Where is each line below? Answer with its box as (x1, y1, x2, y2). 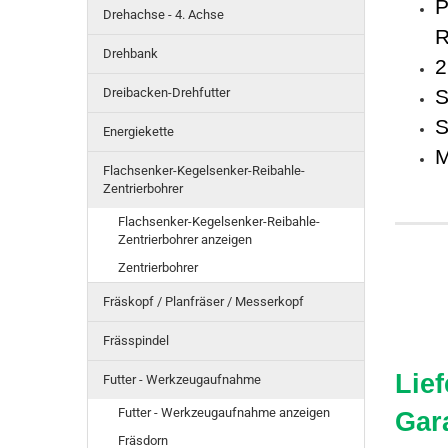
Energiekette (103, 124, 174, 139)
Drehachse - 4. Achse (103, 7, 224, 22)
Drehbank (103, 46, 158, 61)
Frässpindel (103, 333, 169, 348)
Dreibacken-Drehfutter (103, 85, 230, 100)
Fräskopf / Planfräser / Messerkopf (103, 294, 304, 309)
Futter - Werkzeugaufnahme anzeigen (118, 405, 330, 420)
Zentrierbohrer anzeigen (118, 232, 252, 247)
